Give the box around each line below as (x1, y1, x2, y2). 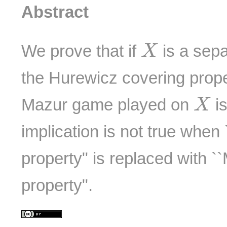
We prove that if (21, 41, 141, 60)
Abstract (21, 3, 89, 22)
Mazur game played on (21, 95, 194, 114)
